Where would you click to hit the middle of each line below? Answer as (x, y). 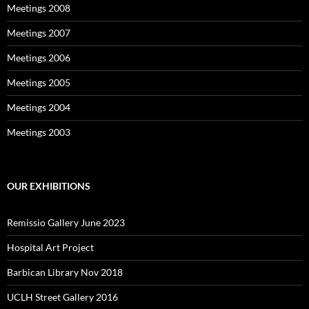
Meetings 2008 (39, 8)
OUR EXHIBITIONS (49, 186)
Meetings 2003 (39, 132)
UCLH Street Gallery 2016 (62, 297)
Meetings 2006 (39, 58)
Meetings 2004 (39, 107)
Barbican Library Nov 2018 (65, 272)
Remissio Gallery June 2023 (66, 222)
